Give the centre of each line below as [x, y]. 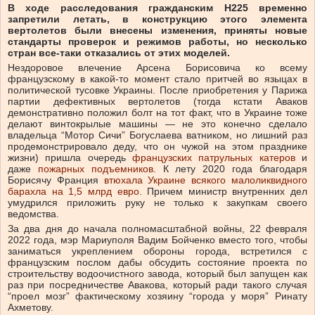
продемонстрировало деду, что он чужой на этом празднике [157, 146]
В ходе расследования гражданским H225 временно [157, 7]
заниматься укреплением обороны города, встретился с [157, 251]
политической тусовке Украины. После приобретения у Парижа [157, 90]
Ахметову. [32, 307]
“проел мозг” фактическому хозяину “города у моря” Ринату [157, 296]
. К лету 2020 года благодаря [230, 168]
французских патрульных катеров [214, 157]
